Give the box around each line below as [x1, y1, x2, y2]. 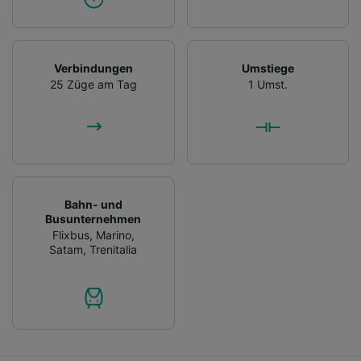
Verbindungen [53, 60, 133, 75]
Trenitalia [89, 242, 138, 256]
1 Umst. [247, 77, 288, 91]
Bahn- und [64, 197, 122, 211]
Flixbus [52, 227, 89, 242]
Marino [95, 227, 131, 242]
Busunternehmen [45, 211, 142, 226]
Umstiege [241, 60, 294, 75]
